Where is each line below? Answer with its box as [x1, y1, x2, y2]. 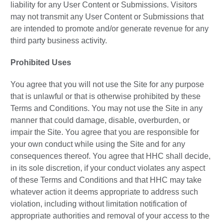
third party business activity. [10, 36, 107, 45]
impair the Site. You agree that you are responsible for [10, 128, 199, 137]
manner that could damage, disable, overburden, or [10, 116, 190, 125]
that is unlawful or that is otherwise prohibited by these [10, 92, 201, 101]
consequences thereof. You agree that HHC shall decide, [10, 152, 211, 161]
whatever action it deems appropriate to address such [10, 188, 198, 197]
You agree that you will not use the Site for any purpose [10, 80, 204, 89]
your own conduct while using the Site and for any [10, 140, 185, 149]
